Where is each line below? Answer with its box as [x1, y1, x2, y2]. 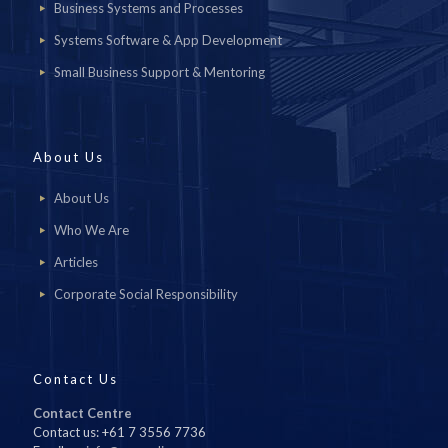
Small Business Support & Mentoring [54, 64, 266, 80]
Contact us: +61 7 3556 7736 [33, 424, 206, 440]
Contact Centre [33, 405, 132, 421]
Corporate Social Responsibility [54, 286, 239, 302]
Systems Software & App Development [54, 32, 283, 48]
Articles [54, 254, 99, 270]
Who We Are [54, 222, 130, 238]
